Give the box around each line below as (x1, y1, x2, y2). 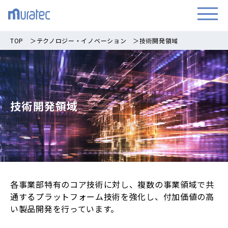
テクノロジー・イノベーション (36, 36, 127, 45)
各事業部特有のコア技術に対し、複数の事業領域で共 (10, 178, 214, 190)
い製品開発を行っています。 (10, 203, 120, 215)
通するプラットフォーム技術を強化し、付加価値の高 (10, 190, 214, 203)
